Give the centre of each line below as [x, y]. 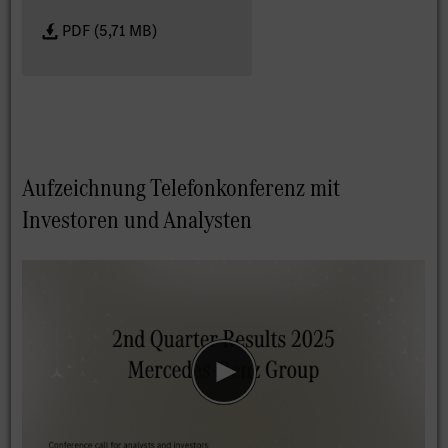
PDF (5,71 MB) [110, 31]
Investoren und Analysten [137, 220]
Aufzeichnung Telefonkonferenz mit [181, 188]
